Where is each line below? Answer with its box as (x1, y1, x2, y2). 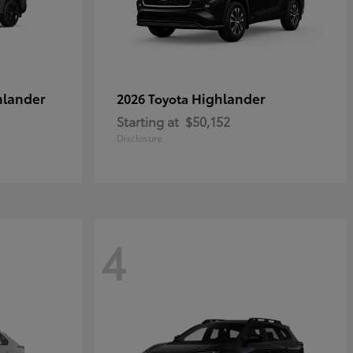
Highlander (191, 88, 266, 107)
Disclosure (117, 131, 162, 144)
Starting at (117, 112, 179, 130)
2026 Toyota (117, 89, 191, 107)
